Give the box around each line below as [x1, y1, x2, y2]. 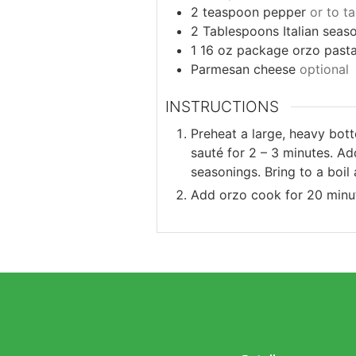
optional [300, 61, 349, 78]
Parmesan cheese [191, 61, 296, 78]
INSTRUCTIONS [165, 97, 279, 117]
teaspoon [203, 4, 259, 21]
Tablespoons [203, 23, 279, 40]
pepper [263, 4, 306, 21]
